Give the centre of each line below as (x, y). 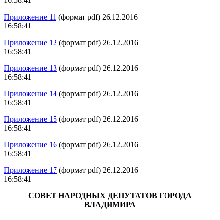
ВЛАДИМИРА (110, 204)
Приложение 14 (30, 93)
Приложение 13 (30, 68)
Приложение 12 (30, 42)
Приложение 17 (30, 170)
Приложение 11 (30, 17)
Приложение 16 (30, 144)
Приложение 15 (30, 119)
